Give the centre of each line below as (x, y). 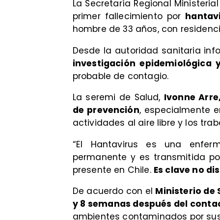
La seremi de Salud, (118, 97)
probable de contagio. (121, 76)
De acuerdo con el (114, 191)
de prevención (106, 110)
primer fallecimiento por (129, 16)
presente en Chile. (113, 170)
